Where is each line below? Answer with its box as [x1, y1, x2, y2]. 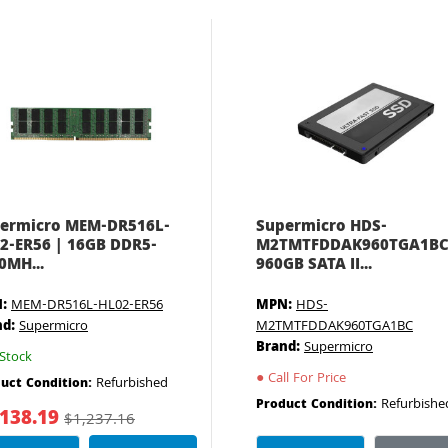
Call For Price [263, 368, 346, 390]
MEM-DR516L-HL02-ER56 [11, 295, 163, 317]
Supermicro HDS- [255, 215, 387, 241]
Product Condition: [255, 395, 381, 416]
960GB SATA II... [255, 253, 372, 279]
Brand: [255, 337, 300, 359]
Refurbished [96, 373, 168, 395]
